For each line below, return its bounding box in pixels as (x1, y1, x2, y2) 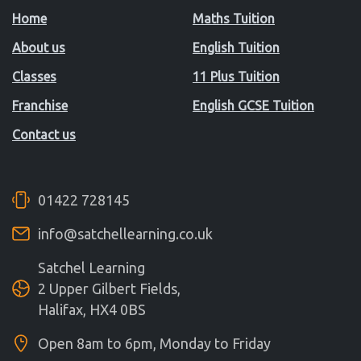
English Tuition (193, 39, 280, 55)
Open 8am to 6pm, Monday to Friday (37, 334, 271, 351)
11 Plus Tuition (193, 68, 280, 84)
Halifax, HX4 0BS (37, 301, 146, 317)
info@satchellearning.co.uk (37, 225, 213, 242)
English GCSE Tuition (193, 98, 314, 113)
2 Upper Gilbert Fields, (37, 280, 180, 297)
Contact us (12, 127, 76, 142)
